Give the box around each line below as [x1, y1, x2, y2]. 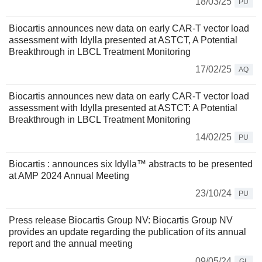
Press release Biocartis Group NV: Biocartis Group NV [9, 215, 233, 226]
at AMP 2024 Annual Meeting [9, 171, 129, 181]
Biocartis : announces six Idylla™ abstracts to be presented [9, 159, 253, 170]
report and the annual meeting [9, 239, 133, 249]
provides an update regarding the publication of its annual [9, 227, 246, 237]
